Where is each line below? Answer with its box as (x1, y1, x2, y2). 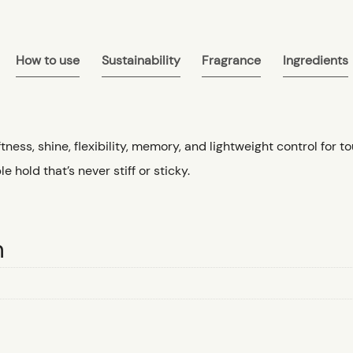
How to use (15, 52, 80, 69)
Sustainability (101, 52, 180, 69)
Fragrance (202, 52, 262, 69)
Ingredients (282, 52, 348, 69)
